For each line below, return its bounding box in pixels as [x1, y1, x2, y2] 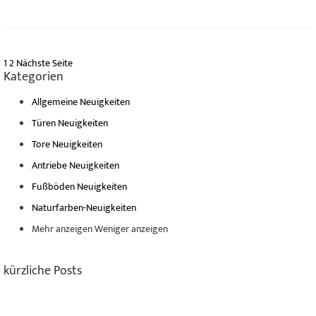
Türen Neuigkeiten [32, 114, 108, 131]
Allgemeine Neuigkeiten [32, 93, 130, 110]
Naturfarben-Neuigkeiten [32, 199, 136, 216]
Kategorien [4, 66, 63, 87]
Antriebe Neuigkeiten [32, 157, 119, 174]
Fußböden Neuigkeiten [32, 178, 127, 195]
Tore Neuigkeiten [32, 135, 102, 152]
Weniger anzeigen [95, 220, 168, 237]
